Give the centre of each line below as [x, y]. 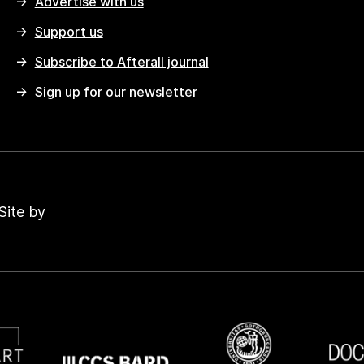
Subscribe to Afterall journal [121, 62]
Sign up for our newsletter [116, 92]
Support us [69, 32]
